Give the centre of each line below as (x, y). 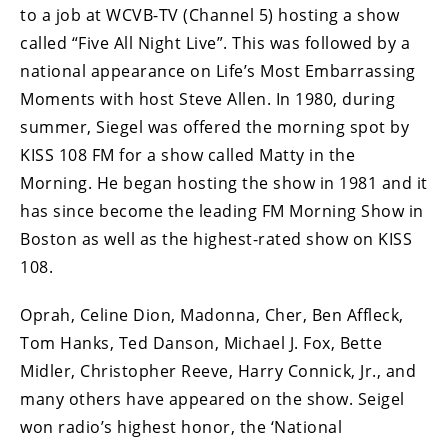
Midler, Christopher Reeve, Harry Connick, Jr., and (218, 371)
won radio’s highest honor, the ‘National (181, 427)
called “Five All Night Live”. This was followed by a (215, 43)
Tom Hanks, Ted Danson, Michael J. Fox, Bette (201, 343)
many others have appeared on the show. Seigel (212, 399)
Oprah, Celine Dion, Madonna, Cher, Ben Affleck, (212, 315)
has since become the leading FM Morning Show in (222, 211)
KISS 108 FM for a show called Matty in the (187, 155)
